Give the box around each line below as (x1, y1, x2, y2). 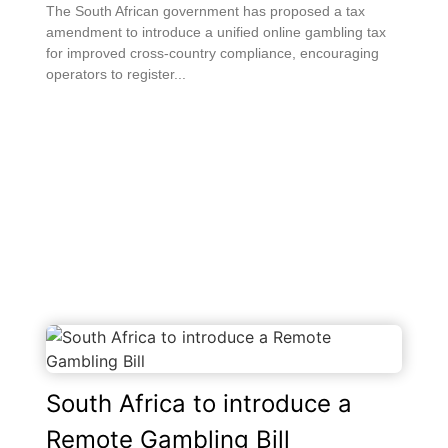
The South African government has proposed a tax (46, 3, 365, 19)
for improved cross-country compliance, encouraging (46, 45, 379, 61)
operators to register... (46, 66, 186, 82)
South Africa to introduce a (46, 389, 352, 418)
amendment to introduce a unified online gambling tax (46, 24, 386, 40)
